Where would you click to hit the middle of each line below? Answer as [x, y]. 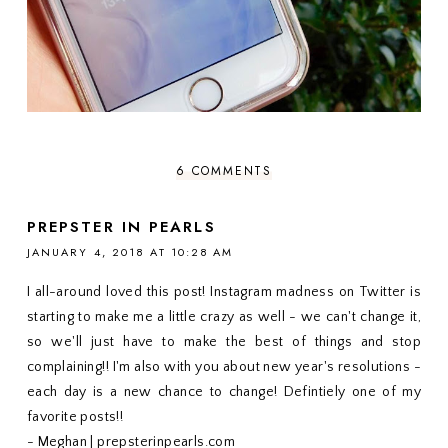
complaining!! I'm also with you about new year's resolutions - [224, 367]
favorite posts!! [75, 417]
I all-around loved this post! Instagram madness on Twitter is [224, 292]
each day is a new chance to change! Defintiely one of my [224, 392]
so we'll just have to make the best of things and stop [224, 342]
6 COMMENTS [223, 171]
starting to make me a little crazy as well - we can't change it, [224, 317]
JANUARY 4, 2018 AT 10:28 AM [130, 252]
